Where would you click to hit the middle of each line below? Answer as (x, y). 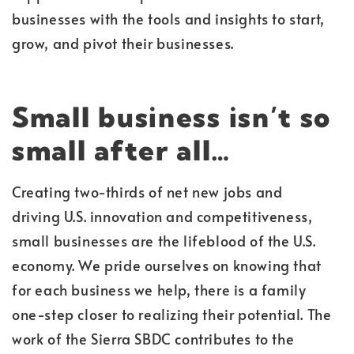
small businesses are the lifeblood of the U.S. (164, 240)
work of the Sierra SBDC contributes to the (153, 338)
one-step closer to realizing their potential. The (172, 314)
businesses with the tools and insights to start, (168, 19)
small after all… (122, 150)
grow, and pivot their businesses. (123, 43)
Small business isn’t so (172, 117)
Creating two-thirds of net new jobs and (147, 191)
